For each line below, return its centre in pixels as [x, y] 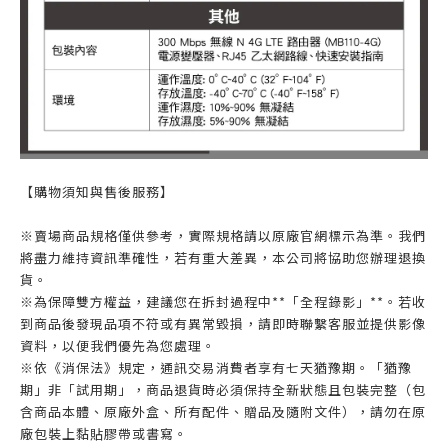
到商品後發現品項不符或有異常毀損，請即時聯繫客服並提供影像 [223, 323]
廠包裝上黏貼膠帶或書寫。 [104, 433]
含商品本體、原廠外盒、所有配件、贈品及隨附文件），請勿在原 [223, 411]
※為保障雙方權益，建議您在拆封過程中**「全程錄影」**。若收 [223, 301]
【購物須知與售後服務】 [97, 191]
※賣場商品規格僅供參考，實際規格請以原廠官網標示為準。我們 [223, 235]
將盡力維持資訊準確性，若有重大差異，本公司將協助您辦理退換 [223, 257]
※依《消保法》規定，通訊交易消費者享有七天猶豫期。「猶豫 [216, 367]
